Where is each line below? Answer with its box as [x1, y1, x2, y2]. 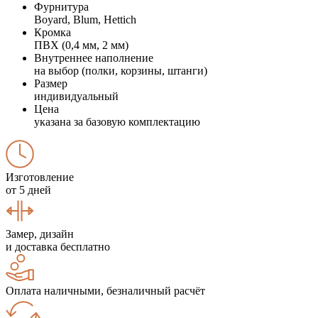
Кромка [34, 26, 71, 38]
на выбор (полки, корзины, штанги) [34, 64, 207, 77]
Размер [34, 77, 67, 89]
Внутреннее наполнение [34, 51, 153, 64]
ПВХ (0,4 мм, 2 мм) [34, 38, 128, 51]
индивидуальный [34, 89, 119, 102]
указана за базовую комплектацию [34, 115, 200, 128]
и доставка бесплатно [6, 240, 110, 253]
